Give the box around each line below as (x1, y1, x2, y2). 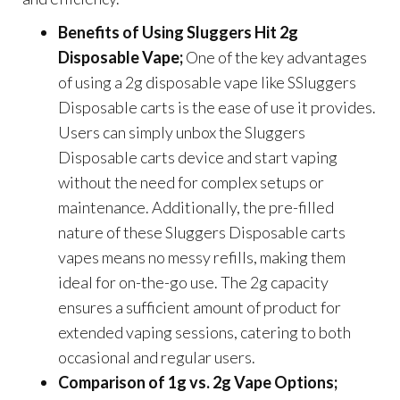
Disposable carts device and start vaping (58, 146, 337, 167)
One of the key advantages (186, 46, 367, 67)
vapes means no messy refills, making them (58, 246, 346, 267)
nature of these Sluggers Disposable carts (58, 221, 346, 242)
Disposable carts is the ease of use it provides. (58, 96, 376, 117)
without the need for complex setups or (58, 171, 324, 192)
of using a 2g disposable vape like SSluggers (58, 71, 356, 92)
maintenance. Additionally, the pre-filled (58, 196, 334, 217)
